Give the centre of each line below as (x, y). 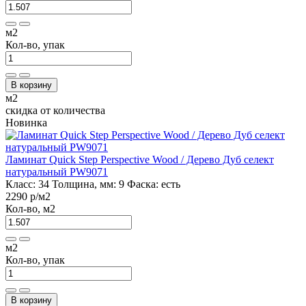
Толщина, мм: (84, 184)
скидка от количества (55, 110)
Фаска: (143, 184)
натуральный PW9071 (57, 171)
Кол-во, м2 (30, 208)
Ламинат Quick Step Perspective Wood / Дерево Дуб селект (140, 159)
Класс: (22, 184)
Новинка (26, 122)
